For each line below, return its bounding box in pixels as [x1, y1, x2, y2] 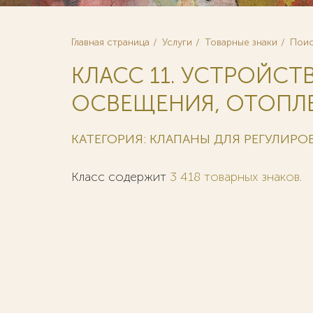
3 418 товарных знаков [170, 169, 300, 184]
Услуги [162, 36, 192, 48]
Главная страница [71, 36, 150, 48]
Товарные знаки [205, 36, 277, 48]
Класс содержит [71, 169, 170, 184]
